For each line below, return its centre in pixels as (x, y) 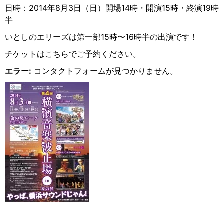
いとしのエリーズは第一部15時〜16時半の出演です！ (101, 37)
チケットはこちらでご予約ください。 (73, 54)
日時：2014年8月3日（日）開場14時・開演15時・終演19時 (112, 8)
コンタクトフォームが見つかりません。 (105, 71)
